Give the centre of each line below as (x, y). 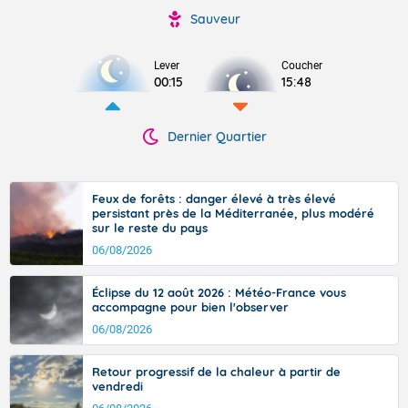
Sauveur (215, 19)
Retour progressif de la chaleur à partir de (216, 372)
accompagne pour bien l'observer (190, 307)
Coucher (302, 66)
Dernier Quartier (217, 137)
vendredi (117, 386)
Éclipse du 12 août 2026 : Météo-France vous (219, 292)
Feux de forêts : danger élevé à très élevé (214, 199)
